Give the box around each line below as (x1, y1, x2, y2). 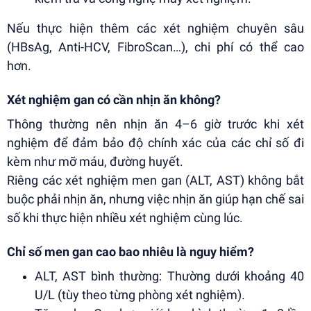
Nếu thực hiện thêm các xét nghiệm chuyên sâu (7, 21, 304, 36)
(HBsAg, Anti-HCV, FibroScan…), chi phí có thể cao (7, 40, 304, 55)
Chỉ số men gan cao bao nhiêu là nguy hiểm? (7, 244, 254, 260)
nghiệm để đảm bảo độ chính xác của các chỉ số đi (7, 135, 304, 151)
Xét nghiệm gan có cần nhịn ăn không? (7, 92, 221, 108)
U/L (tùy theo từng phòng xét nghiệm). (35, 287, 245, 303)
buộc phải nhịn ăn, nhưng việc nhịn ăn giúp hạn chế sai (7, 192, 304, 207)
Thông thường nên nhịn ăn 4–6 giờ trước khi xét (7, 117, 304, 132)
